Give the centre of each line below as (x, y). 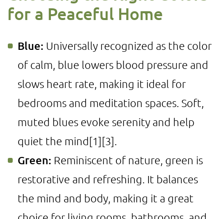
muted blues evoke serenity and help (106, 122)
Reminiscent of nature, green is (127, 160)
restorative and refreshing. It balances (108, 179)
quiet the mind (53, 141)
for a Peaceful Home (85, 13)
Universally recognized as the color (128, 45)
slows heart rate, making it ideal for (102, 84)
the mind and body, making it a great (106, 198)
